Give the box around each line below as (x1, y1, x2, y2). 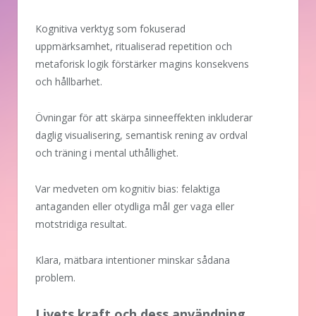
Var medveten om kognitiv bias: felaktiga (35, 182, 220, 196)
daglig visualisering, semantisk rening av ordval (35, 128, 248, 142)
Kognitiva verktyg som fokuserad (35, 22, 186, 36)
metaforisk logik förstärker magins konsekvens (35, 57, 249, 71)
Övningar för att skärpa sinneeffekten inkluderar (35, 111, 253, 125)
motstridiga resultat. (35, 217, 127, 231)
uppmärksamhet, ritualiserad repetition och (35, 39, 232, 54)
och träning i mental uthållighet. (35, 146, 178, 160)
